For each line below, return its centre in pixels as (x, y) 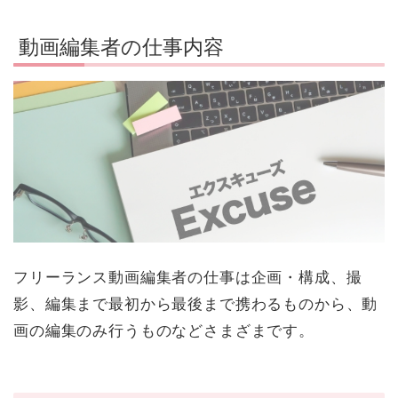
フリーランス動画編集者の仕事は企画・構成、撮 (188, 277)
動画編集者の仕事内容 (121, 48)
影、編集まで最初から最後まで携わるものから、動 (196, 304)
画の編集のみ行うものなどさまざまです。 (164, 330)
